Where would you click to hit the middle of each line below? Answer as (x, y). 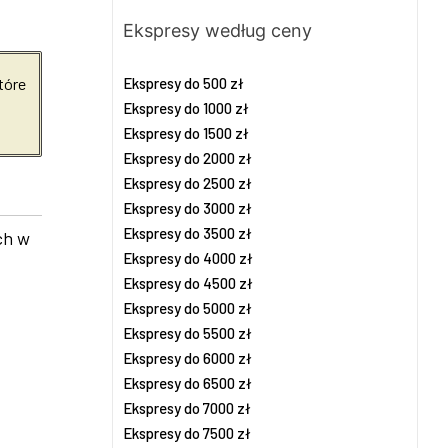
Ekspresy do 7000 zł (187, 408)
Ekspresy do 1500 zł (186, 133)
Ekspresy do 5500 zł (187, 333)
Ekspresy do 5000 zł (187, 308)
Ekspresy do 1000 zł (186, 108)
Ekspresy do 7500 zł (187, 433)
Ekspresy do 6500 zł (187, 383)
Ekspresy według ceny (217, 30)
